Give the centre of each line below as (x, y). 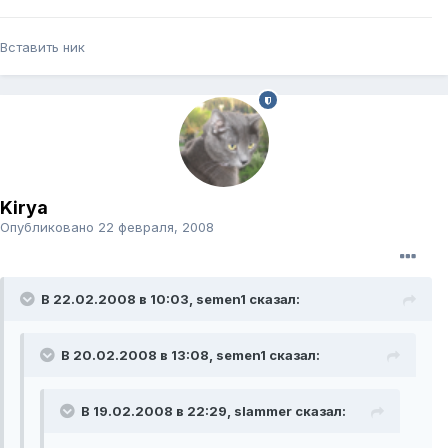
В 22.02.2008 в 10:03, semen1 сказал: (170, 299)
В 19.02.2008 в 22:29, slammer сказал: (213, 411)
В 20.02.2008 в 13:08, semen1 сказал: (190, 355)
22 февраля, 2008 (156, 227)
